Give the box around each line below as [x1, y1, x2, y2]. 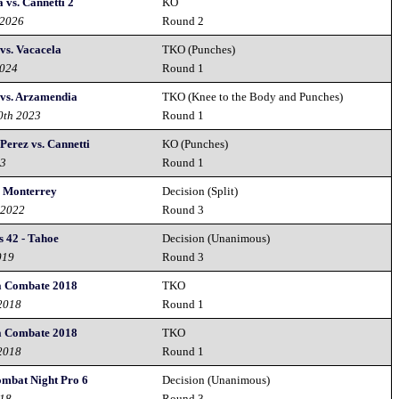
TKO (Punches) [162, 43, 236, 56]
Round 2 [162, 14, 205, 28]
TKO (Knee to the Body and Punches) [162, 90, 344, 103]
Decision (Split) [162, 184, 239, 198]
